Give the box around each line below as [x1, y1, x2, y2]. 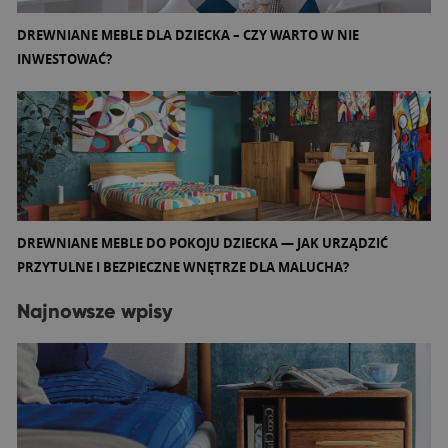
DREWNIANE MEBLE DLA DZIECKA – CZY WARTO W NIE [17, 25, 359, 44]
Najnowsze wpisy [17, 298, 173, 323]
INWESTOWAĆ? [17, 49, 112, 68]
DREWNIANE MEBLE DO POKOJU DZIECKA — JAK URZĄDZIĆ [17, 233, 388, 252]
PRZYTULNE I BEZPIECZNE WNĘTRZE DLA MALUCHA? [17, 257, 349, 276]
